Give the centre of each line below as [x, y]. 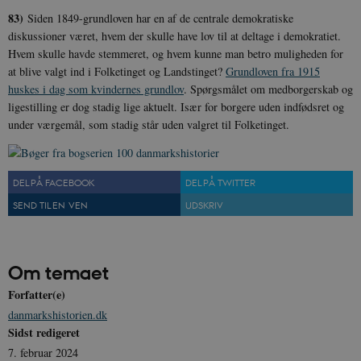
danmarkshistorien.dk [58, 315]
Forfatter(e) [37, 294]
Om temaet [58, 272]
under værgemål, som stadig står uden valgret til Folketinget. [149, 124]
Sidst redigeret [44, 333]
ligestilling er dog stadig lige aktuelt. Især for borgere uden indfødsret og [176, 106]
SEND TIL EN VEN [50, 204]
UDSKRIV [204, 204]
